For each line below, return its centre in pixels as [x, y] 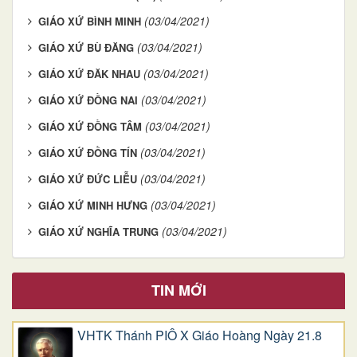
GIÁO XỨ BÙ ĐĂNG [86, 47]
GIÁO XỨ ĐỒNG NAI [88, 100]
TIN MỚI [178, 290]
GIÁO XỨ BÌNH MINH [90, 21]
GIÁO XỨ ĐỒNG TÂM [90, 126]
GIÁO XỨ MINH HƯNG [93, 205]
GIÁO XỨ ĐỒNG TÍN [88, 152]
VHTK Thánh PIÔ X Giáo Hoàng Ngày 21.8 [200, 335]
